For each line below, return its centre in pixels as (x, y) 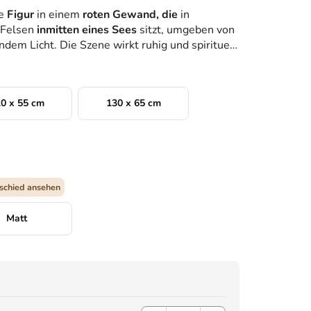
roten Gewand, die (130, 15)
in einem (58, 15)
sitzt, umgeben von (186, 30)
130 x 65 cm (133, 103)
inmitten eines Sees (87, 30)
